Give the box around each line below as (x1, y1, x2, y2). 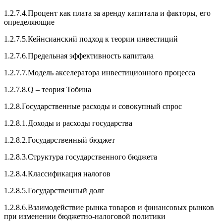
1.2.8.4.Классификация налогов (4, 169, 111, 178)
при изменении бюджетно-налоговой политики (4, 212, 166, 221)
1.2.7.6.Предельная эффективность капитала (4, 52, 154, 60)
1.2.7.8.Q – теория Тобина (4, 85, 91, 94)
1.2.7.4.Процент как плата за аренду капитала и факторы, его (4, 9, 211, 17)
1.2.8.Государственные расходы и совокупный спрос (4, 102, 182, 111)
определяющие (4, 18, 55, 26)
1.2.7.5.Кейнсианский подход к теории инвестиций (4, 35, 178, 43)
